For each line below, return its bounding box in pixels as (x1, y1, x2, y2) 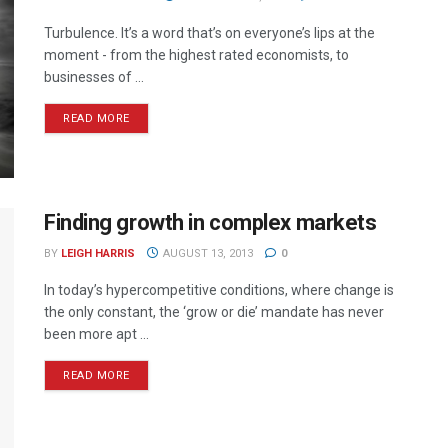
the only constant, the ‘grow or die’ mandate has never (44, 304, 384, 321)
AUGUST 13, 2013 (159, 247, 253, 261)
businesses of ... (44, 69, 144, 85)
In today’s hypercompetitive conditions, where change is (44, 282, 394, 299)
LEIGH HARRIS (61, 247, 135, 261)
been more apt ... (44, 326, 149, 343)
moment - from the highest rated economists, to (44, 47, 349, 63)
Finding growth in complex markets (44, 210, 377, 236)
